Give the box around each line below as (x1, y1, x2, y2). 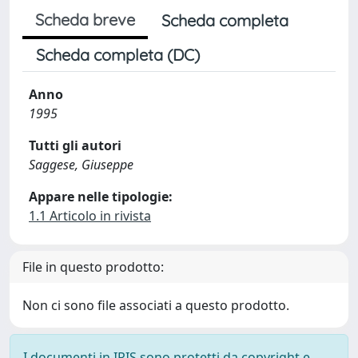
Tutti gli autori (29, 137, 121, 154)
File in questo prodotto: (22, 258, 164, 276)
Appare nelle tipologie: (29, 188, 173, 205)
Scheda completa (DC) (36, 45, 200, 65)
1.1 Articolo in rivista (29, 207, 151, 225)
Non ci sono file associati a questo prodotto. (22, 296, 289, 314)
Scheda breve (35, 10, 135, 30)
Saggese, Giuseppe (29, 156, 133, 173)
